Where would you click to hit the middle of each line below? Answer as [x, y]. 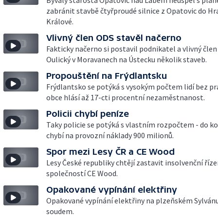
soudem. [60, 211]
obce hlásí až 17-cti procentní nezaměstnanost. [126, 97]
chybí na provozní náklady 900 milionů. [110, 135]
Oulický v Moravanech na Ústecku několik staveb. [127, 59]
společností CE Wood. [82, 173]
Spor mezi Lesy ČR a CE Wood [110, 152]
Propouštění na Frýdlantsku [107, 76]
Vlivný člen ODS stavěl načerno [114, 38]
